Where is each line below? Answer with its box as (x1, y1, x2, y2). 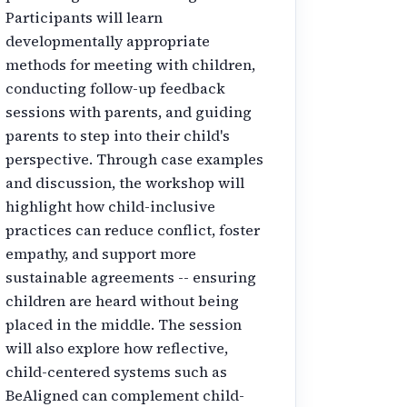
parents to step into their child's (5, 124, 231, 145)
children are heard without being (5, 290, 240, 311)
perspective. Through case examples (5, 148, 264, 169)
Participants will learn (5, 6, 164, 27)
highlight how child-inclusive (5, 195, 216, 216)
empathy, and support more (5, 243, 197, 263)
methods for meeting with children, (5, 54, 256, 74)
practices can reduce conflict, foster (5, 219, 261, 240)
